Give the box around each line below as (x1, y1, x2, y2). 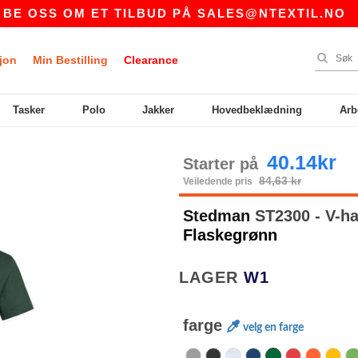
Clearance (124, 54, 178, 66)
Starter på (183, 155, 263, 173)
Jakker (142, 104, 175, 116)
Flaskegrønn (183, 226, 277, 244)
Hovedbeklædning (212, 104, 303, 116)
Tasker (12, 104, 45, 116)
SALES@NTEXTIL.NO (133, 6, 283, 20)
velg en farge (243, 322, 304, 333)
